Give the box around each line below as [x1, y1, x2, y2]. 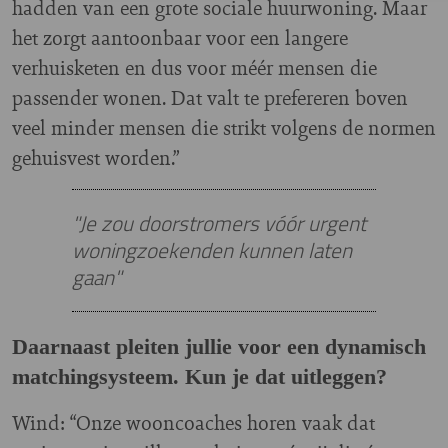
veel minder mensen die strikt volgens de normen [12, 112, 436, 142]
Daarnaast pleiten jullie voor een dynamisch [12, 333, 426, 359]
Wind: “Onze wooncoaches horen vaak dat [12, 407, 375, 437]
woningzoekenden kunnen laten [72, 233, 352, 266]
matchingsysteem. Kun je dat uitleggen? [12, 363, 387, 389]
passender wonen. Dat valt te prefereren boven [12, 82, 408, 112]
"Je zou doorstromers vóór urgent [72, 206, 366, 239]
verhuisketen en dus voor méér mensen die [12, 52, 377, 82]
